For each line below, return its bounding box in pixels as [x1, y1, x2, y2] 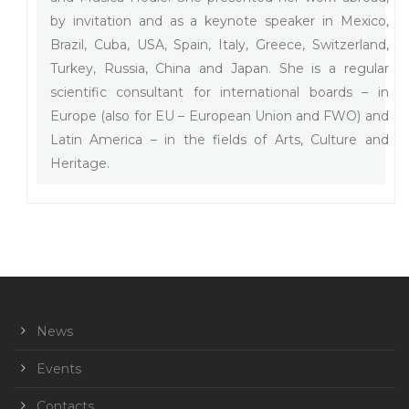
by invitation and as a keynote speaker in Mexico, [50, 12, 389, 29]
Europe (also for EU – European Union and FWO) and [50, 107, 389, 124]
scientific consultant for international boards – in [50, 83, 389, 100]
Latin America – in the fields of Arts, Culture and [50, 131, 389, 148]
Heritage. [50, 154, 110, 172]
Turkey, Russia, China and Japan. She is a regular [50, 59, 389, 77]
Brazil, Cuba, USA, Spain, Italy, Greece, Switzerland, [50, 36, 389, 53]
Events [37, 360, 81, 377]
